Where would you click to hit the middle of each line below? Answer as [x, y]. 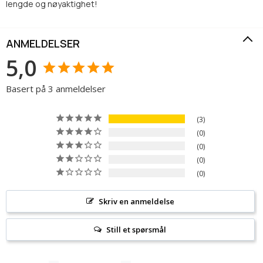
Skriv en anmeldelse [136, 201]
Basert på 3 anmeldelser [56, 88]
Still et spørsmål [136, 229]
